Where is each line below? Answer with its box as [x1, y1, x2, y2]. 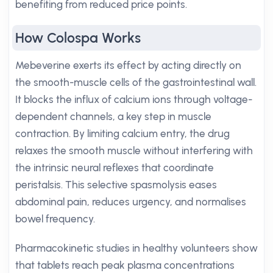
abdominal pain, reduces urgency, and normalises [15, 196, 246, 208]
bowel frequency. [15, 213, 95, 225]
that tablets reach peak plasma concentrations [15, 259, 235, 271]
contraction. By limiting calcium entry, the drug [15, 127, 230, 140]
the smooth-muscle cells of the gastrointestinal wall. [15, 76, 257, 88]
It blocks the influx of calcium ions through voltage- [15, 93, 252, 105]
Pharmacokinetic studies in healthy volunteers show [15, 242, 258, 254]
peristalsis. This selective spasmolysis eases [15, 179, 217, 191]
